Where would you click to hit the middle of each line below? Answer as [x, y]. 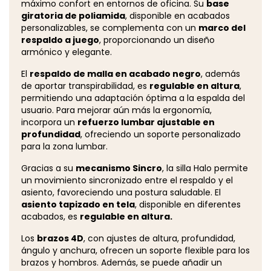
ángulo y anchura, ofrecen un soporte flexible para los [135, 251]
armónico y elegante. [67, 52]
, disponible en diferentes [188, 205]
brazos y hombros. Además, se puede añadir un [122, 263]
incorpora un [49, 122]
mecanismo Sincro [119, 168]
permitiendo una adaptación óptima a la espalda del [133, 98]
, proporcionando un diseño [157, 40]
